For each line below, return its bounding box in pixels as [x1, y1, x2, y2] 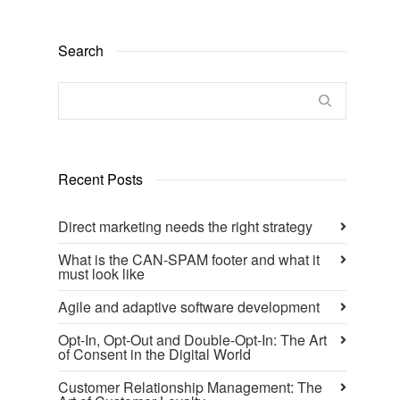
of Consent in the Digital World [58, 344, 251, 365]
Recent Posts [58, 169, 143, 190]
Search [58, 40, 104, 62]
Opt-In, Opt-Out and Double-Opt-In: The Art [58, 329, 327, 351]
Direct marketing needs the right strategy [58, 216, 312, 237]
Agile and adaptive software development [58, 296, 320, 318]
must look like [58, 263, 145, 285]
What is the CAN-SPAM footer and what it [58, 249, 320, 271]
